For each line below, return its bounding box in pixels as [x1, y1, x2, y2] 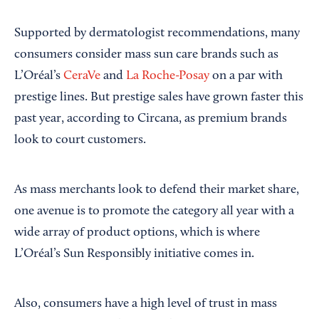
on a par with [209, 70, 283, 83]
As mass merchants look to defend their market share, [14, 184, 299, 197]
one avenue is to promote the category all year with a [14, 205, 294, 219]
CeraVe [63, 70, 100, 83]
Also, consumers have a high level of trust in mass [14, 298, 277, 311]
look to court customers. [14, 134, 146, 147]
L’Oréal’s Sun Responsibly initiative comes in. [14, 248, 254, 261]
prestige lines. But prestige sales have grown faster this [14, 91, 303, 105]
